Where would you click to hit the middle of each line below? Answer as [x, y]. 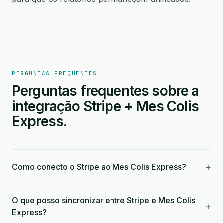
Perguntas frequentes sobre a [106, 91]
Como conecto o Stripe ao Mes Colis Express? [99, 167]
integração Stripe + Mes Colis [106, 106]
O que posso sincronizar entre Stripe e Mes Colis [104, 200]
